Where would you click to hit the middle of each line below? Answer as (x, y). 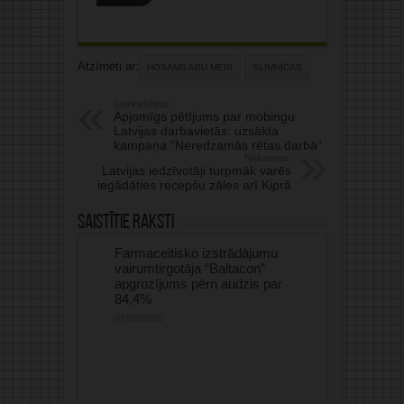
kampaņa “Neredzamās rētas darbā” (217, 145)
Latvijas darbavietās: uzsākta (196, 131)
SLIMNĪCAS (277, 67)
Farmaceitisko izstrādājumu (196, 253)
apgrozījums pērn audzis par (198, 284)
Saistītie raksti (125, 223)
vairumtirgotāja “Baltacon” (189, 268)
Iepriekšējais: (142, 104)
